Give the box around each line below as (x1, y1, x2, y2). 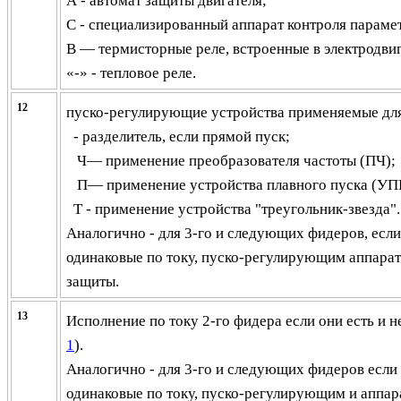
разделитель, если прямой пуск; (82, 127, 290, 146)
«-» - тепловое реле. (66, 64, 196, 82)
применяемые (288, 103, 379, 122)
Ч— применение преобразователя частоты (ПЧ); (77, 151, 396, 170)
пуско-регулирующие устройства (66, 103, 288, 122)
